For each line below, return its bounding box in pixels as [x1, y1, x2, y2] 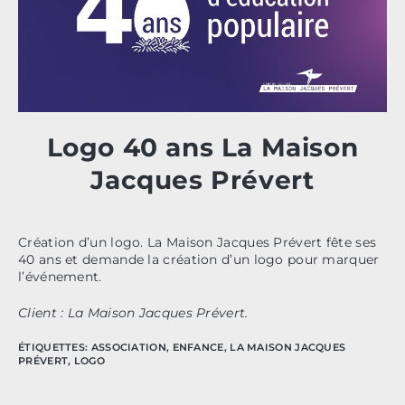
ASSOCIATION [90, 341, 166, 354]
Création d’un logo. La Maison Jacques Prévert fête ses [18, 234, 377, 251]
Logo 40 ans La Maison [46, 132, 359, 164]
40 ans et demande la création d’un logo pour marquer [18, 251, 380, 268]
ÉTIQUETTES [18, 341, 85, 354]
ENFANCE [172, 341, 224, 354]
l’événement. [18, 268, 102, 286]
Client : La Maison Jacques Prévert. [18, 305, 249, 322]
